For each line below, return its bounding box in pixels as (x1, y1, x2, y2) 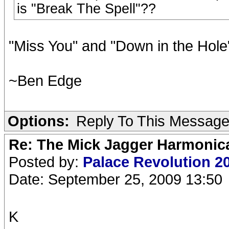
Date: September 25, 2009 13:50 (9, 171, 222, 188)
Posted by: (9, 153, 83, 170)
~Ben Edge (9, 72, 82, 89)
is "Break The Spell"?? (17, 1, 156, 16)
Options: (8, 112, 70, 129)
